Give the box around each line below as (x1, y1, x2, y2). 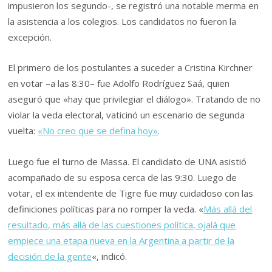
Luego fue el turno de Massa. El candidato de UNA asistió (8, 155, 247, 168)
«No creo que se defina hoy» (38, 124, 158, 137)
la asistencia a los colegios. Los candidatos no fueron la (8, 15, 237, 28)
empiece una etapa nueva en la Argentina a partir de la (8, 234, 235, 246)
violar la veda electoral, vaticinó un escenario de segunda (8, 109, 245, 121)
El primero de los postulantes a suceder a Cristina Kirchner (8, 61, 253, 74)
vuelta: (8, 124, 38, 137)
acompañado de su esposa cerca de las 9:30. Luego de (8, 171, 237, 183)
